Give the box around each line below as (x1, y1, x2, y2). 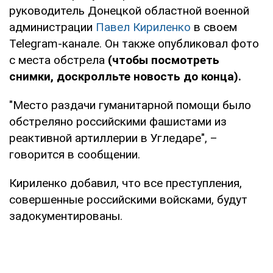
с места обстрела (9, 52, 108, 67)
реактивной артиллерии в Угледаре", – (9, 130, 218, 145)
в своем (191, 19, 237, 34)
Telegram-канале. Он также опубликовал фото (9, 36, 259, 51)
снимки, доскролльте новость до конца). (9, 69, 241, 83)
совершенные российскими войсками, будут (9, 192, 247, 207)
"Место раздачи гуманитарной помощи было (9, 97, 251, 112)
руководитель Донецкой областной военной (9, 3, 249, 18)
